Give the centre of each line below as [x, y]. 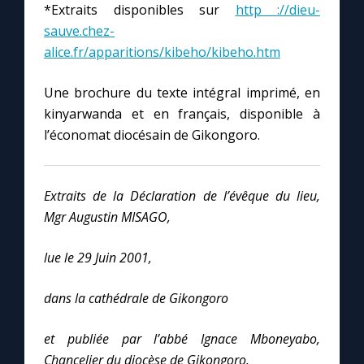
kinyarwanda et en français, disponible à [182, 114]
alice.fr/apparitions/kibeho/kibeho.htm [162, 52]
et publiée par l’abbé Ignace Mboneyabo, [182, 339]
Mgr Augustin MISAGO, [107, 217]
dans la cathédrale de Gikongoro [136, 299]
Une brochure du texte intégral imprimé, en [182, 93]
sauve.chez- [79, 31]
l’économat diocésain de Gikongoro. [152, 135]
